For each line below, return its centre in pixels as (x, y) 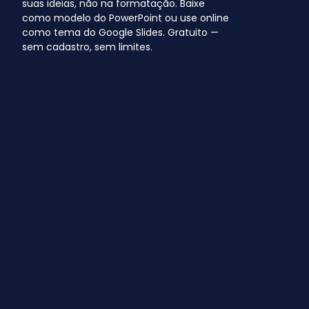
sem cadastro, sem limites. (87, 47)
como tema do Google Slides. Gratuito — (120, 33)
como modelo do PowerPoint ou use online (126, 18)
